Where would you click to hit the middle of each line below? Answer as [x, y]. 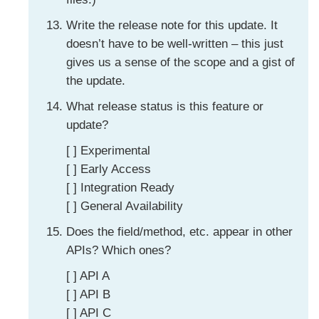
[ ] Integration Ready [120, 187]
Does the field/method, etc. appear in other [179, 231]
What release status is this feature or [164, 106]
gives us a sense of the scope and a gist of [180, 62]
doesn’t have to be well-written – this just [174, 43]
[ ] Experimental [108, 150]
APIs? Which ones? [118, 250]
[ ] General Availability [124, 206]
